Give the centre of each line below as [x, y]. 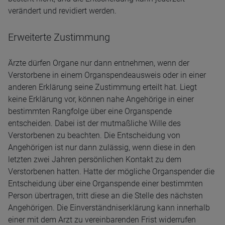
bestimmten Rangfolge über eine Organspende [90, 111]
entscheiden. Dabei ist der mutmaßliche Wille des [94, 123]
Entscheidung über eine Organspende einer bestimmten [105, 184]
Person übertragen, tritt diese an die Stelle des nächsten [105, 196]
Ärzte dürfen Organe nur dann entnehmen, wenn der [99, 63]
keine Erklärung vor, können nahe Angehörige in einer [101, 99]
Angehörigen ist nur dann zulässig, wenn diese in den [102, 147]
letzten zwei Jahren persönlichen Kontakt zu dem [95, 159]
